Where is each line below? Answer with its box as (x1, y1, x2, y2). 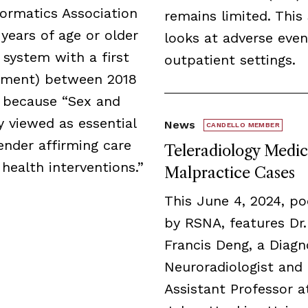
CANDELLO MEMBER (206, 120, 280, 129)
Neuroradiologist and (164, 258, 302, 275)
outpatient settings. (164, 51, 296, 68)
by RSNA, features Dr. (164, 214, 307, 231)
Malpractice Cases (164, 163, 295, 182)
